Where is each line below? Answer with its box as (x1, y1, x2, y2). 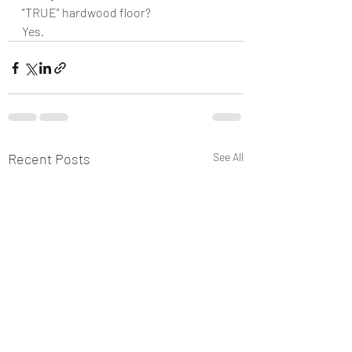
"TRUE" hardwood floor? (22, 5, 151, 20)
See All (213, 150, 244, 163)
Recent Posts (8, 150, 90, 167)
